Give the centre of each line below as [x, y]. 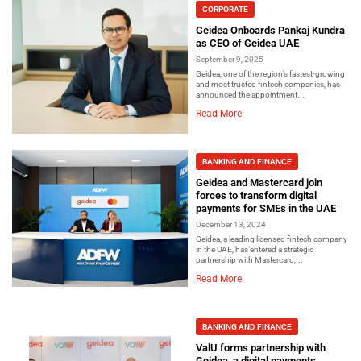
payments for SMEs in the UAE [266, 209]
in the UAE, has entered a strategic [255, 250]
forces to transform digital [256, 196]
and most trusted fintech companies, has [268, 84]
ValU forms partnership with [261, 348]
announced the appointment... [250, 94]
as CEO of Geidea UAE [247, 43]
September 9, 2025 [230, 59]
